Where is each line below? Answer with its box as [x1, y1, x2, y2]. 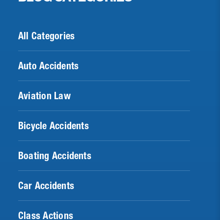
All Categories [18, 30, 75, 42]
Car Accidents [18, 180, 74, 192]
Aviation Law [18, 90, 71, 102]
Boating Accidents [18, 150, 91, 162]
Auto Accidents [18, 60, 79, 72]
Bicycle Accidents [18, 120, 89, 132]
